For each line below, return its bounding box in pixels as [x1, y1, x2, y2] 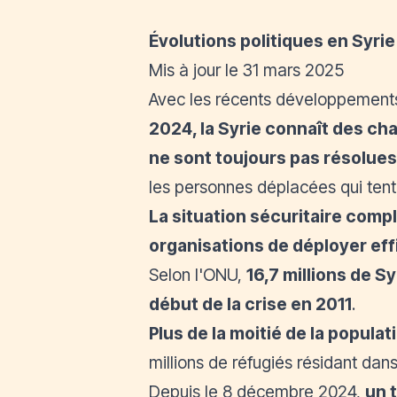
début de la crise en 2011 [149, 293, 352, 315]
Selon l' [149, 264, 203, 285]
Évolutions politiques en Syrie [149, 30, 395, 51]
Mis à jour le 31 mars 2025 [149, 59, 344, 81]
